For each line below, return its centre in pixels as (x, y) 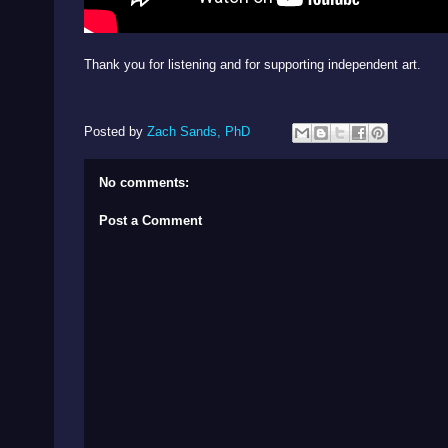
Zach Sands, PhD (198, 132)
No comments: (144, 182)
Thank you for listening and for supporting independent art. (252, 64)
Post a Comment (150, 220)
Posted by (115, 132)
